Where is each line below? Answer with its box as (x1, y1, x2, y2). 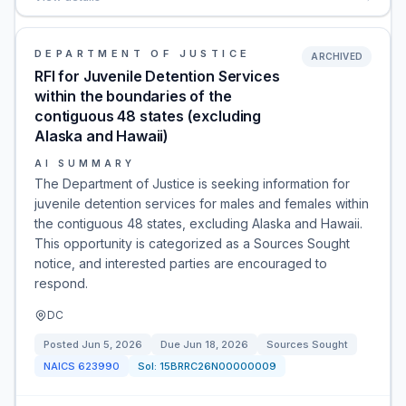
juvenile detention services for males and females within (34, 196, 369, 211)
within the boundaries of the (34, 87, 232, 105)
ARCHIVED (311, 51, 362, 62)
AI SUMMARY (34, 158, 135, 169)
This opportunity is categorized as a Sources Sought (34, 236, 350, 251)
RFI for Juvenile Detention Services (34, 67, 280, 85)
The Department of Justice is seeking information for (34, 176, 350, 191)
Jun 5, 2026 (82, 338, 142, 351)
